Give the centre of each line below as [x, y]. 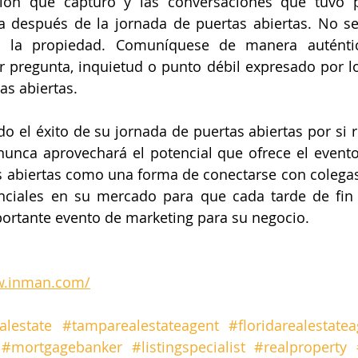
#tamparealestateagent [140, 325]
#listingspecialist [188, 346]
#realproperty [301, 346]
